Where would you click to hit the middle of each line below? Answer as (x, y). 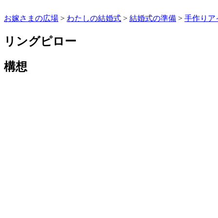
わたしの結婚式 (94, 18)
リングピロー (40, 42)
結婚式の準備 (153, 18)
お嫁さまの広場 (31, 18)
